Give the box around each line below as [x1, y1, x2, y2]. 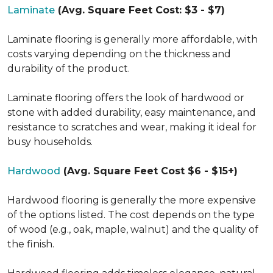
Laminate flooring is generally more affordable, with [7, 33, 258, 45]
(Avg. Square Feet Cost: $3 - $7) [55, 4, 225, 16]
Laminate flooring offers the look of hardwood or [7, 91, 244, 104]
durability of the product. [7, 62, 130, 74]
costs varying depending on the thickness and [7, 48, 231, 60]
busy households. [7, 135, 93, 147]
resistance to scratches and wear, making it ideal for [7, 121, 257, 133]
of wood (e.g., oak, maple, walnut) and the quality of [7, 223, 258, 235]
